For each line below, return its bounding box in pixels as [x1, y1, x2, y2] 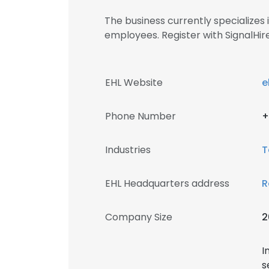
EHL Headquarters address [105, 177, 229, 190]
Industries [105, 143, 151, 157]
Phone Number [105, 109, 176, 123]
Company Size [105, 210, 172, 224]
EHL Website [105, 76, 163, 89]
